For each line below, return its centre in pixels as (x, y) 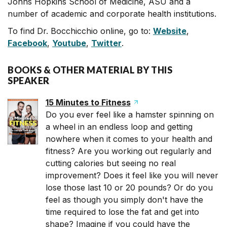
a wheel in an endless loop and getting (119, 127)
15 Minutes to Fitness (88, 102)
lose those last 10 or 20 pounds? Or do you (129, 187)
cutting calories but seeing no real (110, 163)
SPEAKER (29, 81)
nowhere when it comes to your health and (129, 139)
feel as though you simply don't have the (124, 200)
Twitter (106, 43)
